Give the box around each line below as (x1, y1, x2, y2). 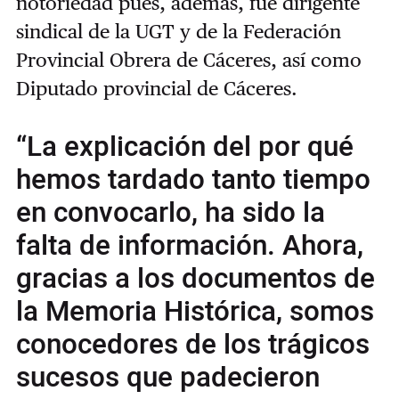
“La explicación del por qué (15, 126, 354, 168)
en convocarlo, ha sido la (15, 192, 325, 234)
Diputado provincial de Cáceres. (15, 77, 297, 101)
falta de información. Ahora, (15, 225, 363, 267)
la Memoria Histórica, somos (15, 291, 374, 333)
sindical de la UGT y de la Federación (15, 20, 341, 44)
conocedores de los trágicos (15, 324, 370, 366)
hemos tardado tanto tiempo (15, 159, 370, 201)
